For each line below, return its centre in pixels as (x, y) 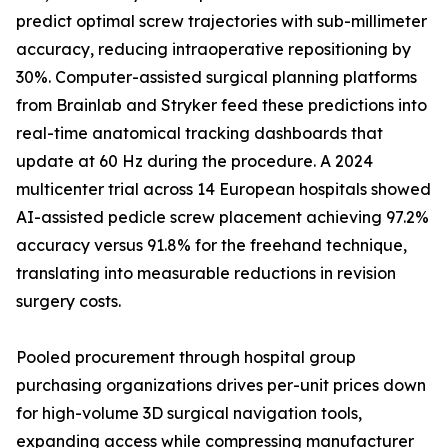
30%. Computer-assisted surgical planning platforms (216, 77)
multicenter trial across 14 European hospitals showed (223, 189)
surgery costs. (68, 301)
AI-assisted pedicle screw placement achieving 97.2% (222, 217)
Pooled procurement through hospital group (186, 357)
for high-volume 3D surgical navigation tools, (189, 413)
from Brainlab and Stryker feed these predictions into (221, 105)
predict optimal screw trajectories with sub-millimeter (221, 21)
